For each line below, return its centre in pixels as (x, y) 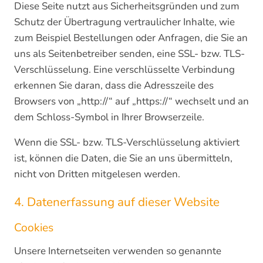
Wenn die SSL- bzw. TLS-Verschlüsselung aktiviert (127, 142)
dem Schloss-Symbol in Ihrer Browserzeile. (109, 117)
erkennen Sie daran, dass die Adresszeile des (114, 85)
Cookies (34, 228)
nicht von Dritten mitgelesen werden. (97, 174)
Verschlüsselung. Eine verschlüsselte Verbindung (124, 70)
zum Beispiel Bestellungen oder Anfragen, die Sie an (131, 38)
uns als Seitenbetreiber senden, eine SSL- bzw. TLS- (129, 54)
